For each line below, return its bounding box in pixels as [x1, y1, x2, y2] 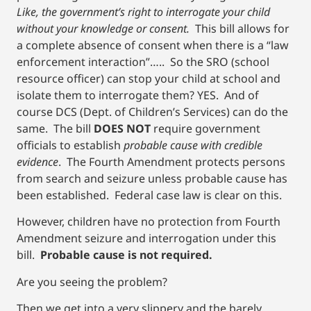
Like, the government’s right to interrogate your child [17, 3, 270, 19]
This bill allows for [195, 20, 289, 36]
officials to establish [17, 137, 124, 153]
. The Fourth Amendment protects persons [58, 153, 285, 169]
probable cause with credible [124, 137, 262, 153]
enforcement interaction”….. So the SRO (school [17, 53, 269, 69]
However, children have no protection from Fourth [17, 214, 280, 230]
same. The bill [17, 120, 94, 136]
